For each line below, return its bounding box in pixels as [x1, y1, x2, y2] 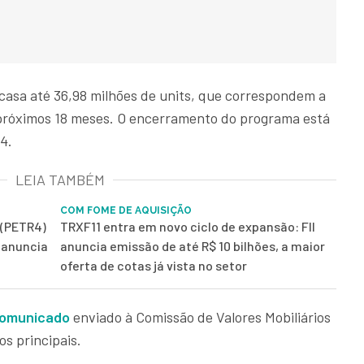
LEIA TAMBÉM [15, 171, 105, 189]
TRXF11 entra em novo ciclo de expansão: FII [60, 219, 315, 235]
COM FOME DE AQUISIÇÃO [60, 205, 192, 217]
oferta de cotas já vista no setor [60, 258, 247, 274]
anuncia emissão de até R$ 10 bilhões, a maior [60, 238, 325, 254]
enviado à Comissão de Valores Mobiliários [70, 308, 331, 327]
